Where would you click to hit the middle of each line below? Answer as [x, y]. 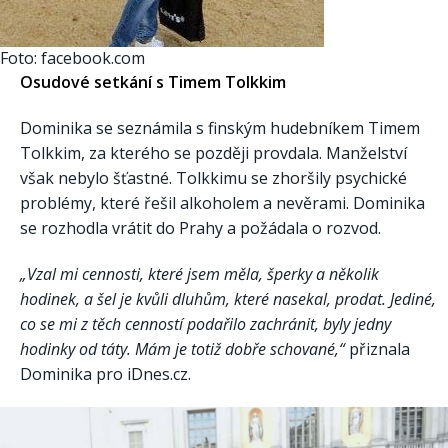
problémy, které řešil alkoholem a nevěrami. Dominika [222, 202]
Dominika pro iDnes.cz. [105, 373]
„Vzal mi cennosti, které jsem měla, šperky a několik [199, 273]
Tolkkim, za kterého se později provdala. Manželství [213, 152]
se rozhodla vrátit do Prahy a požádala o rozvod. [200, 227]
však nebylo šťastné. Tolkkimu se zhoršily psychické [213, 177]
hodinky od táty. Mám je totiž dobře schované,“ [182, 348]
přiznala [377, 348]
